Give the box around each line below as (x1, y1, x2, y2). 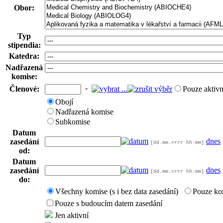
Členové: (9, 85, 39, 93)
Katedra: (9, 52, 39, 60)
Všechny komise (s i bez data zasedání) (55, 187, 178, 196)
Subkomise (55, 117, 90, 126)
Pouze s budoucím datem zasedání (55, 199, 162, 208)
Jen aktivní (53, 211, 89, 220)
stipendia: (7, 41, 41, 49)
